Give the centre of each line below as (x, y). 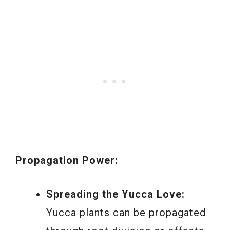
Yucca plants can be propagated (126, 213)
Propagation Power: (67, 160)
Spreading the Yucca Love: (116, 194)
